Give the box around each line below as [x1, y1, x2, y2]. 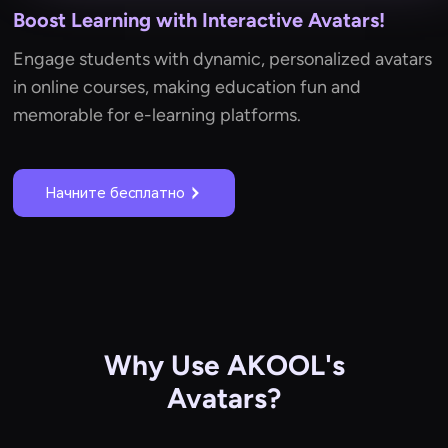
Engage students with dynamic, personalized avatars [13, 48, 433, 71]
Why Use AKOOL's [103, 348, 345, 383]
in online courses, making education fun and [13, 76, 362, 99]
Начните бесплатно [45, 184, 186, 203]
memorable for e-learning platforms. [13, 104, 302, 127]
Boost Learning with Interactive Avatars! [13, 8, 386, 33]
